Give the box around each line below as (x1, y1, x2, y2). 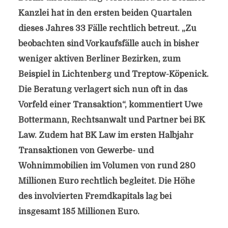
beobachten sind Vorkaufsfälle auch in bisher (18, 39, 199, 48)
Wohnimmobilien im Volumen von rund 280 (18, 161, 195, 170)
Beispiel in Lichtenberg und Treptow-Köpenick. (18, 70, 209, 79)
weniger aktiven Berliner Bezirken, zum (18, 54, 181, 64)
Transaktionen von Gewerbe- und (18, 146, 154, 155)
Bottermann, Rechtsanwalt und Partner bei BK (18, 116, 205, 125)
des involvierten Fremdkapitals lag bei (18, 192, 172, 201)
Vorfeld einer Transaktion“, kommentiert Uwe (18, 100, 203, 109)
